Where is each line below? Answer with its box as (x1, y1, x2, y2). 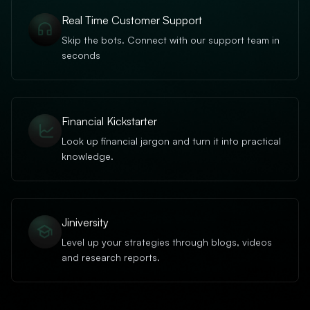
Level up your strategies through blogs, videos (62, 236, 272, 248)
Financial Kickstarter (62, 114, 157, 129)
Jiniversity (62, 215, 109, 230)
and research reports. (62, 251, 160, 264)
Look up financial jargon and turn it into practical (62, 135, 281, 147)
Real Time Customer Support (62, 13, 202, 28)
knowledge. (62, 150, 113, 163)
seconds (62, 49, 100, 62)
